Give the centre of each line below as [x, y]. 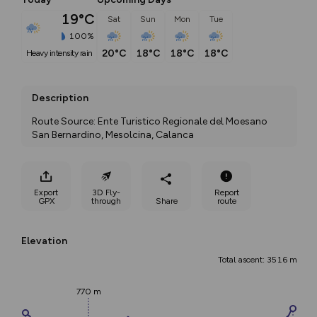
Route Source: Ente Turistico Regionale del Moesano [150, 121]
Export [46, 192]
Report [226, 192]
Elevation [44, 241]
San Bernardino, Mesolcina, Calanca [113, 135]
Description [60, 98]
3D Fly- [106, 192]
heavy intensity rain [62, 53]
